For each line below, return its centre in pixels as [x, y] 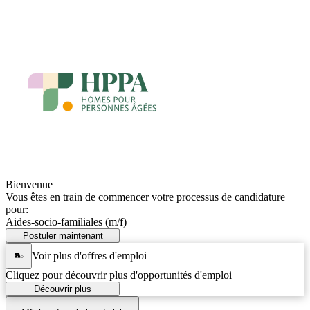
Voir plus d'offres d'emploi [89, 255]
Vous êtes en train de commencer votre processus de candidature [145, 197]
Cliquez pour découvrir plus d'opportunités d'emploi [119, 275]
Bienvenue [29, 184]
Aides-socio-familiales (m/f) [66, 222]
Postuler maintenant [63, 236]
